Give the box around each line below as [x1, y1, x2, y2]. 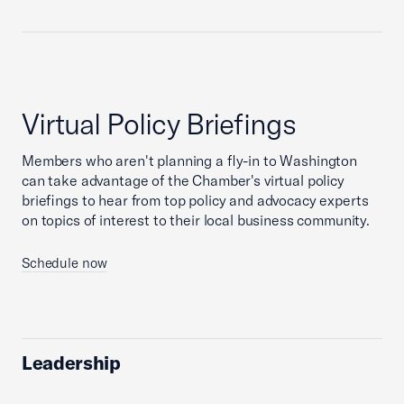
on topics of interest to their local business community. [22, 211, 370, 229]
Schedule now [22, 254, 107, 271]
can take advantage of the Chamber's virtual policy [22, 171, 344, 189]
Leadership [22, 351, 121, 374]
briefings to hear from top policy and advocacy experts [22, 191, 369, 209]
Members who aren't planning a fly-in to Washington [22, 151, 357, 170]
